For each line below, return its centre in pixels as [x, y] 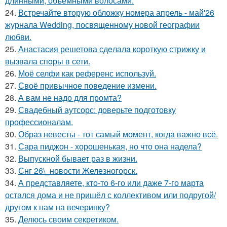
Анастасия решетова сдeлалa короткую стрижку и [112, 49]
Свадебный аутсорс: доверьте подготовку [97, 109]
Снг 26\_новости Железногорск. [78, 170]
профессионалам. [39, 122]
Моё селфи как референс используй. [87, 73]
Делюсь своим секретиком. [68, 219]
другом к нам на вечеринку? [58, 207]
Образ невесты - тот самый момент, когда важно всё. [118, 134]
